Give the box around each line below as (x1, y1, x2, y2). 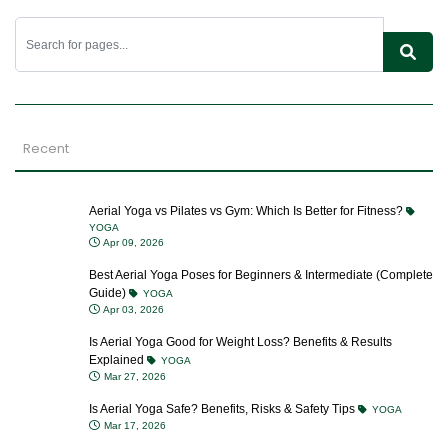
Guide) (89, 286, 129, 300)
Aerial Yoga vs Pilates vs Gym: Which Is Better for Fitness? (89, 204, 406, 218)
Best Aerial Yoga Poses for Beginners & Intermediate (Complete (89, 268, 433, 282)
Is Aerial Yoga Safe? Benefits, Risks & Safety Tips (89, 402, 358, 416)
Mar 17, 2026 (101, 420, 166, 431)
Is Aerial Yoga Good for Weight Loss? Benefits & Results (89, 335, 392, 349)
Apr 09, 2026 (101, 237, 164, 248)
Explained (89, 353, 147, 367)
